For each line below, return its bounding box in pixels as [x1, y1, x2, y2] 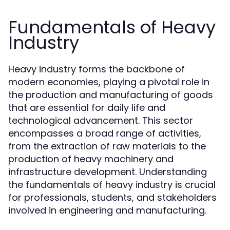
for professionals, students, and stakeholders [8, 191, 217, 204]
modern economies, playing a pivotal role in [8, 75, 209, 88]
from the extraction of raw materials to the [8, 140, 206, 152]
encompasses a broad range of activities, [8, 127, 201, 140]
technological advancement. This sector [8, 114, 193, 127]
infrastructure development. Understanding [8, 165, 207, 178]
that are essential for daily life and [8, 101, 165, 114]
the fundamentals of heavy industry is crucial [8, 178, 216, 191]
